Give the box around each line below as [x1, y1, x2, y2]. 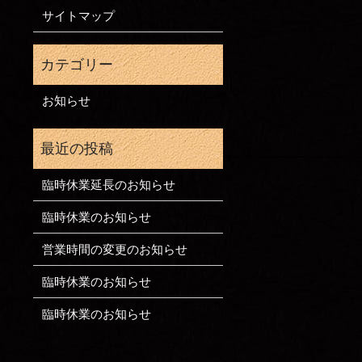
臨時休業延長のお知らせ [41, 178, 175, 192]
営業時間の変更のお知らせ [41, 242, 187, 256]
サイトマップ [41, 9, 115, 23]
